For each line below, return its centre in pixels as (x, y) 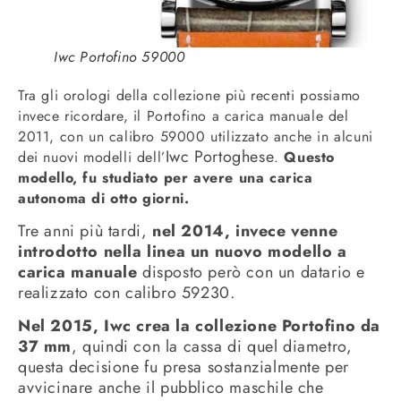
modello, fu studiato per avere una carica (166, 177)
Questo (310, 157)
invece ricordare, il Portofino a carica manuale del (183, 115)
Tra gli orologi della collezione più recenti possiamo (189, 95)
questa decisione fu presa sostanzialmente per (184, 367)
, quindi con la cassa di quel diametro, (212, 347)
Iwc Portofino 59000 (119, 56)
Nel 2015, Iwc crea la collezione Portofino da (200, 326)
